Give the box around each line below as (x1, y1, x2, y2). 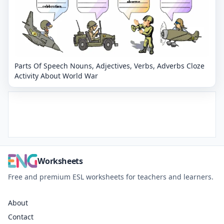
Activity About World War (14, 70, 98, 80)
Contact (8, 211, 33, 221)
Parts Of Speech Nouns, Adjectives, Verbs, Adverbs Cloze (14, 60, 204, 70)
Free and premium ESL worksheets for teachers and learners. (8, 171, 213, 181)
